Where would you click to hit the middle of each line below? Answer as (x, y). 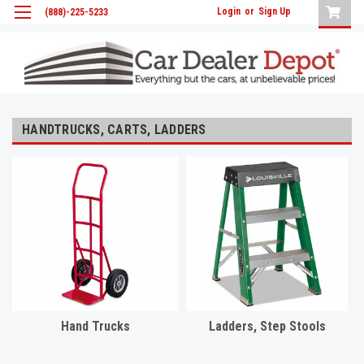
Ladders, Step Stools (267, 326)
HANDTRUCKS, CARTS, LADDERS (114, 129)
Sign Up (275, 11)
